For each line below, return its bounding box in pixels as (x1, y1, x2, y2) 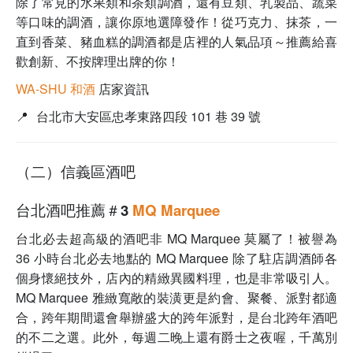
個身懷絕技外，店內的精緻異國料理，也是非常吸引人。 (16, 269, 337, 288)
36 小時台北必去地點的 (16, 249, 156, 268)
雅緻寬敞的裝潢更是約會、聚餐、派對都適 (91, 288, 338, 307)
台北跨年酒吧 (260, 308, 338, 327)
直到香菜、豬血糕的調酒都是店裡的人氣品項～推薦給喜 (16, 32, 337, 51)
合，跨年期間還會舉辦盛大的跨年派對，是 (16, 308, 261, 327)
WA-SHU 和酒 (16, 80, 95, 98)
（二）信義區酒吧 (16, 161, 136, 183)
